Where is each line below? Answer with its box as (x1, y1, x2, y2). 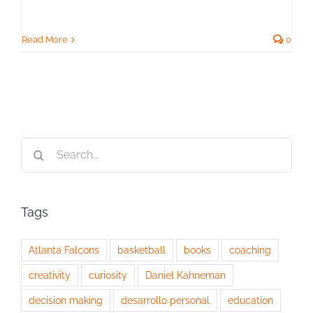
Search (20, 139, 57, 153)
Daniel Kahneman (145, 268, 226, 281)
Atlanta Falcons (29, 243, 99, 256)
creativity (29, 268, 71, 281)
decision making (29, 293, 103, 306)
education (228, 293, 273, 306)
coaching (229, 243, 271, 256)
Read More (22, 34, 68, 45)
